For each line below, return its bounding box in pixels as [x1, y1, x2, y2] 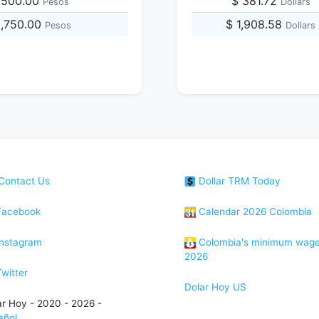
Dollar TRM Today [196, 175, 281, 187]
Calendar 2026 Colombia [196, 206, 312, 217]
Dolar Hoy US [184, 281, 246, 293]
